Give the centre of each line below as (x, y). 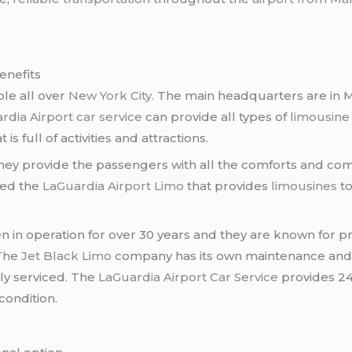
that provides (228, 186)
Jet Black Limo (67, 255)
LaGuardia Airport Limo (114, 186)
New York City (110, 95)
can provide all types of (216, 116)
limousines (304, 186)
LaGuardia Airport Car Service (189, 277)
